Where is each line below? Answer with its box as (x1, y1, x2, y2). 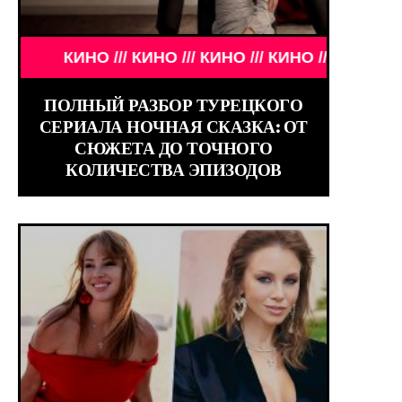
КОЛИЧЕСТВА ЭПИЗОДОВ (66, 158, 282, 180)
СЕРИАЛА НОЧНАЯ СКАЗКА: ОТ (39, 115, 308, 137)
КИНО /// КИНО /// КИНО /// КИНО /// (14, 48, 284, 66)
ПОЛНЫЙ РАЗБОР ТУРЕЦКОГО (44, 93, 303, 116)
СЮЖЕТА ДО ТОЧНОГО (74, 136, 273, 159)
